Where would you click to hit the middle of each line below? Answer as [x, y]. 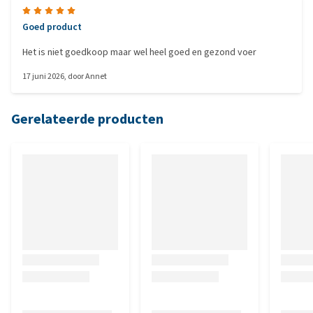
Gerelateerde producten [87, 119]
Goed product [52, 27]
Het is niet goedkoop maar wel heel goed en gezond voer [139, 52]
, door [75, 76]
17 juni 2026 [43, 76]
